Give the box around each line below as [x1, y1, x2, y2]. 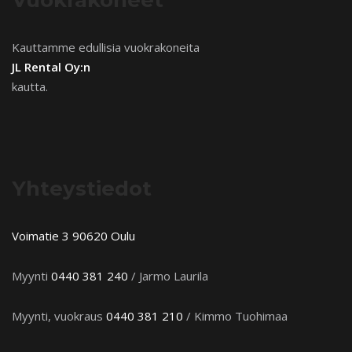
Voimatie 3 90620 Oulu [12, 227, 135, 244]
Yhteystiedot [12, 175, 152, 201]
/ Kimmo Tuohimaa [183, 307, 288, 324]
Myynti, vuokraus [12, 307, 106, 324]
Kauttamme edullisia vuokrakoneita [12, 38, 200, 55]
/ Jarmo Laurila [128, 267, 208, 284]
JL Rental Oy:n [12, 58, 90, 75]
